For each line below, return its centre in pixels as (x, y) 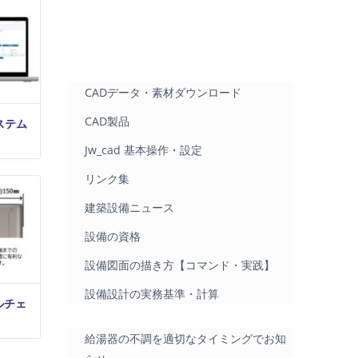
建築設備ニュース (129, 207)
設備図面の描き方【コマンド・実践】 (180, 265)
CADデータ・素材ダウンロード (163, 92)
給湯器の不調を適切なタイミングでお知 (185, 338)
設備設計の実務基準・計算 (152, 294)
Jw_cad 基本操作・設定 (143, 150)
